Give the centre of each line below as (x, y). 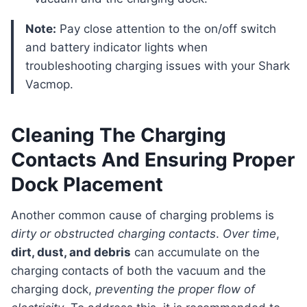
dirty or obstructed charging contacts (113, 234)
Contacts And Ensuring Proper (153, 160)
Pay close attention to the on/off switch (166, 29)
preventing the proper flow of (175, 290)
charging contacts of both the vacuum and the (138, 271)
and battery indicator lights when (116, 48)
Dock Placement (87, 185)
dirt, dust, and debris (71, 253)
